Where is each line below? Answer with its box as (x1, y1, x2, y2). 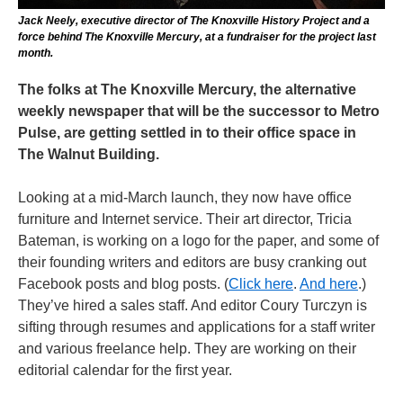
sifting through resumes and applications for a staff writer (18, 318, 375, 335)
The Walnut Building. (18, 146, 159, 162)
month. (18, 46, 53, 59)
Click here (228, 275, 293, 291)
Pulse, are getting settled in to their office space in (18, 124, 356, 140)
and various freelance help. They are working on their (18, 340, 356, 356)
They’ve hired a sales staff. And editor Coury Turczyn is (18, 297, 367, 313)
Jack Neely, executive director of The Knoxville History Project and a (18, 13, 370, 27)
